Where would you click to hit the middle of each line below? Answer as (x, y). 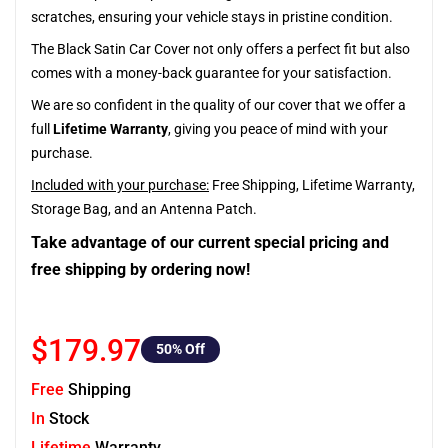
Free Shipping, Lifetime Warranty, (312, 185)
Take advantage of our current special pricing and (210, 242)
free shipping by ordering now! (140, 269)
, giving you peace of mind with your (278, 129)
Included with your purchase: (120, 185)
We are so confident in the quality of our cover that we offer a (218, 105)
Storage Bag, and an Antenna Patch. (144, 209)
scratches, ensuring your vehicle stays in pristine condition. (212, 17)
